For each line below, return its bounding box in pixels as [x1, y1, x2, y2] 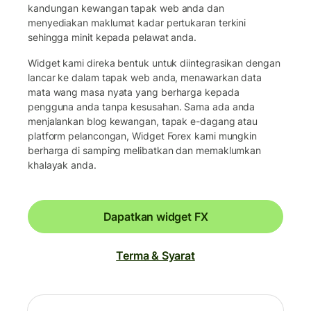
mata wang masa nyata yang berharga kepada [28, 85, 239, 98]
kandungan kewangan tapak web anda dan [28, 1, 224, 14]
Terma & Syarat [116, 248, 195, 262]
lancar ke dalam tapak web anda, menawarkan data [28, 71, 262, 83]
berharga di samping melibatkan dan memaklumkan [28, 144, 262, 156]
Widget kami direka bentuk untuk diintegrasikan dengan [28, 56, 280, 69]
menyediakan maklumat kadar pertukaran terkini [28, 16, 246, 28]
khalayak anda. [28, 158, 96, 171]
